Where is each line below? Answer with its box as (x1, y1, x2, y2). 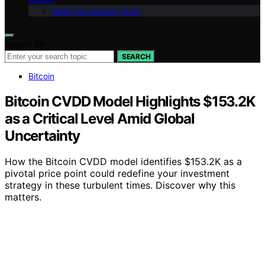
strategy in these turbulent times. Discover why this (5, 179, 235, 192)
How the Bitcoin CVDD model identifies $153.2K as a (5, 156, 242, 168)
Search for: (5, 38, 47, 49)
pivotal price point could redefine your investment (5, 167, 230, 180)
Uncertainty (5, 127, 80, 144)
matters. (5, 191, 41, 203)
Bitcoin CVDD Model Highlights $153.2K (5, 92, 256, 110)
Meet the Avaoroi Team (52, 5, 141, 16)
